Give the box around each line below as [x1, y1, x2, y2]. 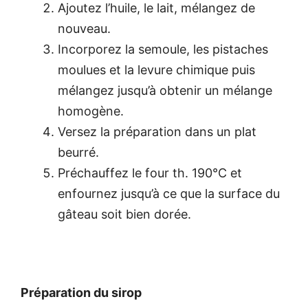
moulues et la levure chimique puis [58, 62, 255, 77]
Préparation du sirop [21, 285, 142, 300]
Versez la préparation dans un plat [58, 124, 256, 139]
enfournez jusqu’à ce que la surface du [58, 186, 280, 201]
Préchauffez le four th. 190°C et [58, 165, 242, 180]
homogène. [58, 103, 124, 118]
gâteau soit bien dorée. [58, 206, 191, 221]
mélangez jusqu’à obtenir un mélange [58, 82, 272, 98]
